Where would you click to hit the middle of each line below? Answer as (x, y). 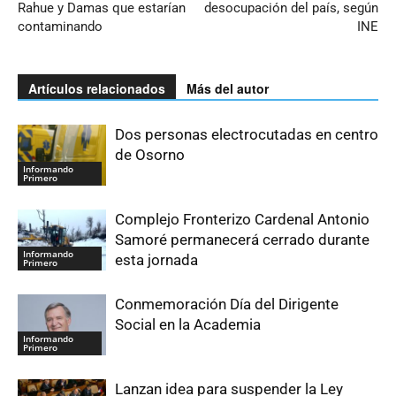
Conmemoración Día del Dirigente (227, 304)
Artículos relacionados (97, 88)
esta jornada (156, 259)
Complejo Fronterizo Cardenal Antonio (242, 219)
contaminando (60, 26)
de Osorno (150, 154)
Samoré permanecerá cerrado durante (242, 239)
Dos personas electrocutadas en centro (247, 134)
